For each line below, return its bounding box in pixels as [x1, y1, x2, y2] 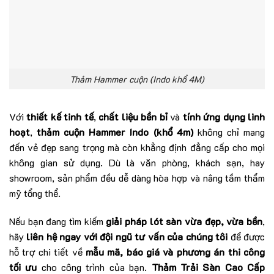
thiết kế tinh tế [26, 110, 94, 124]
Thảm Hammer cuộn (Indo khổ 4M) [70, 73, 204, 85]
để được [228, 230, 265, 243]
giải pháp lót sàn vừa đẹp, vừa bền [106, 215, 263, 228]
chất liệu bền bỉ [98, 110, 168, 124]
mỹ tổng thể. [9, 187, 61, 200]
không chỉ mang [193, 125, 265, 139]
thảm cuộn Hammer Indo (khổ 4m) [37, 125, 193, 139]
